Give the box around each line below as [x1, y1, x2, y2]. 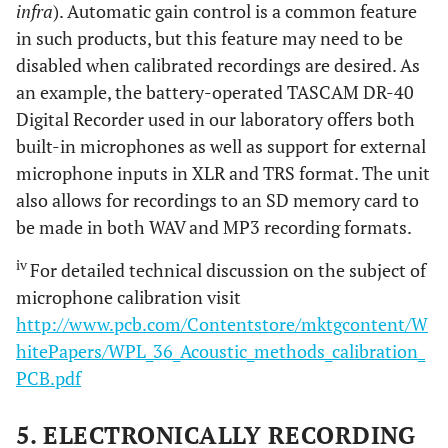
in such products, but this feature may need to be [16, 25, 403, 50]
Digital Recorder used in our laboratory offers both [16, 106, 415, 131]
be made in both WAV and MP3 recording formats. [16, 214, 412, 239]
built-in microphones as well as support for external [16, 133, 426, 158]
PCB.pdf [16, 365, 81, 390]
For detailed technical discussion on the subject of [30, 257, 426, 282]
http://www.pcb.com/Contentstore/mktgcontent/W [16, 311, 428, 336]
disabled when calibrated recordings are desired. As [16, 52, 420, 77]
